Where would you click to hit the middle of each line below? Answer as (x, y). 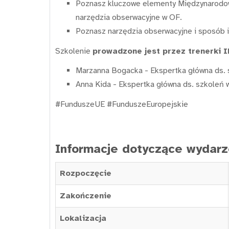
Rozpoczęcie (86, 173)
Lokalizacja (83, 218)
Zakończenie (86, 196)
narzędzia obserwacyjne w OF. (129, 18)
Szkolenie (74, 51)
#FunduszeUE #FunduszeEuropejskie (122, 104)
